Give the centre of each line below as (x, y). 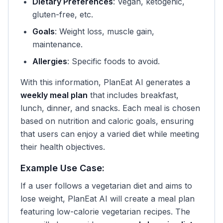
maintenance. (57, 44)
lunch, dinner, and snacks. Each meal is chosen (110, 108)
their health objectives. (63, 147)
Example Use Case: (62, 168)
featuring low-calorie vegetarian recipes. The (105, 212)
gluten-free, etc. (63, 14)
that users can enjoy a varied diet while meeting (110, 134)
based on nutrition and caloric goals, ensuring (107, 121)
